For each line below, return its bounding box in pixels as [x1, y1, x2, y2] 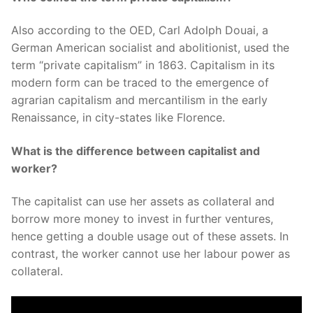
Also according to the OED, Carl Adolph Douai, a [11, 23, 268, 38]
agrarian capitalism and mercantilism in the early [11, 93, 268, 108]
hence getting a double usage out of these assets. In [11, 229, 289, 244]
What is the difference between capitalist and [11, 143, 260, 158]
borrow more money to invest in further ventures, [11, 212, 273, 226]
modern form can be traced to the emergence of [11, 75, 269, 90]
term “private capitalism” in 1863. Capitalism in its [11, 58, 275, 73]
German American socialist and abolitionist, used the [11, 41, 289, 55]
